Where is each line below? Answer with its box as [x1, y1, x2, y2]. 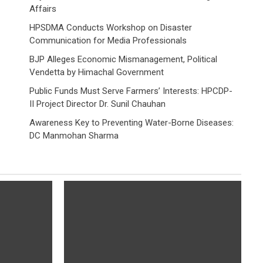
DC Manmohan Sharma [29, 130, 119, 141]
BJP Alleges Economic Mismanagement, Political [29, 53, 217, 65]
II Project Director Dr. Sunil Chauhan [29, 98, 166, 109]
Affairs [29, 3, 56, 14]
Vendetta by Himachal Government [29, 66, 164, 77]
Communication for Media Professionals [29, 35, 187, 46]
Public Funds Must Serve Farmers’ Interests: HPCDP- [29, 85, 232, 96]
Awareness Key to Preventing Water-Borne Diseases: [29, 117, 234, 128]
